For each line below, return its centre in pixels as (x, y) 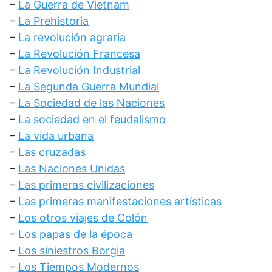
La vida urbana (56, 136)
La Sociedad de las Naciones (91, 103)
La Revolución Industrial (79, 70)
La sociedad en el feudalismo (92, 119)
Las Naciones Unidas (72, 168)
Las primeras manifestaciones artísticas (120, 201)
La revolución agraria (72, 37)
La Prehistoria (53, 21)
